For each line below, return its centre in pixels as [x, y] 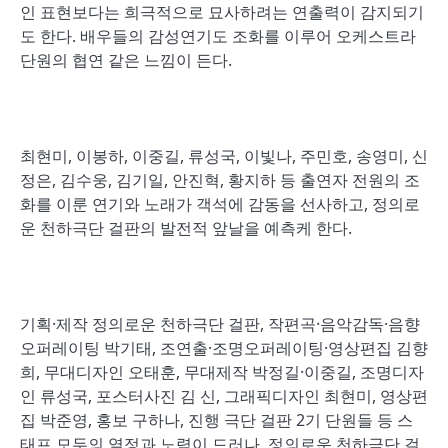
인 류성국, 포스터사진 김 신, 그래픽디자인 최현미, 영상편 [224, 396]
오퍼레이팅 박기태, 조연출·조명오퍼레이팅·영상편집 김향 [224, 348]
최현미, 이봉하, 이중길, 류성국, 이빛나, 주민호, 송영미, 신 [224, 156]
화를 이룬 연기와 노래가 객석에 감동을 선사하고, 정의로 [220, 204]
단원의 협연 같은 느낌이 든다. [126, 60]
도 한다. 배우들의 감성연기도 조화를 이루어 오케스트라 [218, 36]
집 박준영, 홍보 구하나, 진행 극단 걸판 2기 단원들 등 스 [216, 420]
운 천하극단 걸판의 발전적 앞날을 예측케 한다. [186, 228]
